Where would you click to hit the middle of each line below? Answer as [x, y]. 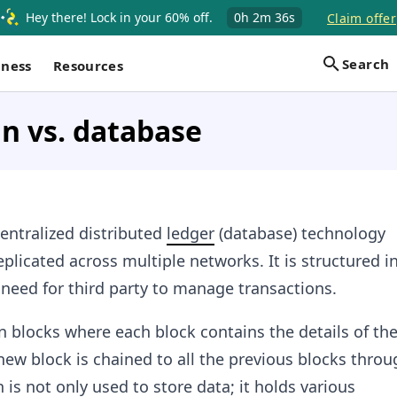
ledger [190, 233]
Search [366, 63]
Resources [88, 65]
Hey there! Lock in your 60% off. [120, 17]
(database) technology [300, 233]
